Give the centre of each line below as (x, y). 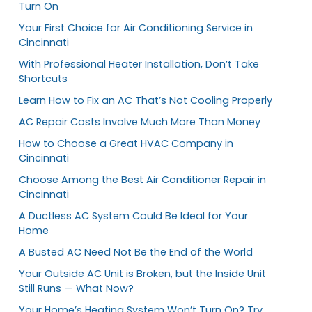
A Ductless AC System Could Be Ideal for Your (133, 216)
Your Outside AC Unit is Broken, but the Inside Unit (142, 273)
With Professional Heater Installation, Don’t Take (139, 64)
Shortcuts (43, 78)
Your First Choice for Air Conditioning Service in (136, 28)
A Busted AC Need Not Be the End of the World (136, 252)
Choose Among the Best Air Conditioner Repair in (142, 179)
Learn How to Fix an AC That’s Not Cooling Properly (146, 100)
